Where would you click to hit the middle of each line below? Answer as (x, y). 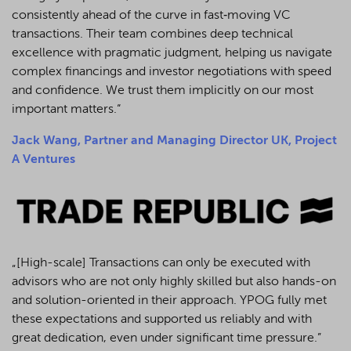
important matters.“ (66, 109)
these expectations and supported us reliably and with (162, 320)
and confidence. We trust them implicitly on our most (163, 90)
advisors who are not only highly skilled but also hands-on (174, 282)
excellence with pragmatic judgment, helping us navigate (172, 53)
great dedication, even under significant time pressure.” (168, 339)
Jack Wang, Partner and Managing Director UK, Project (174, 141)
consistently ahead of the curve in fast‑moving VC (151, 15)
